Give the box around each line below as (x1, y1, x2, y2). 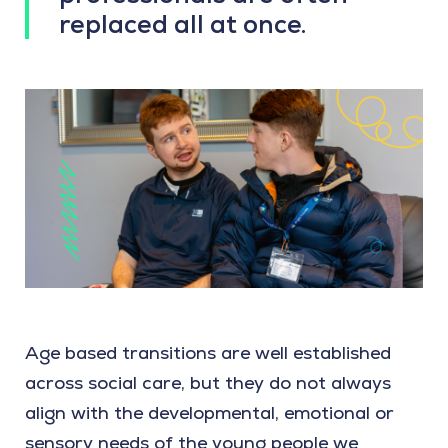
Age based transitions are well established (25, 341, 391, 365)
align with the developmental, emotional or (25, 401, 394, 425)
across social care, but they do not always (25, 371, 391, 395)
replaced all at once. (59, 8, 306, 41)
